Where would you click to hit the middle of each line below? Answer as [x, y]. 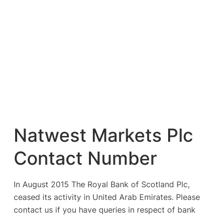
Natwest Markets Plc [103, 136]
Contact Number [85, 159]
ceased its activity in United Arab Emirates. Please [107, 197]
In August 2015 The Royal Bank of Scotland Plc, [102, 185]
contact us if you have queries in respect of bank [105, 210]
